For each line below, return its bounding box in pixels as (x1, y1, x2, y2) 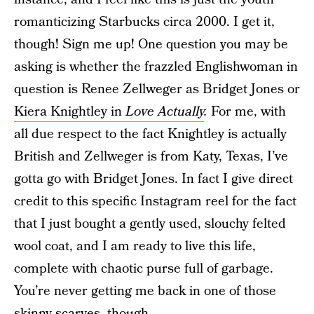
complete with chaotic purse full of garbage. (14, 259, 273, 278)
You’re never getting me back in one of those (14, 282, 276, 301)
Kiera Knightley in (14, 102, 125, 121)
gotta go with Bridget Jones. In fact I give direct (14, 170, 293, 189)
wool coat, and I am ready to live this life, (14, 237, 256, 256)
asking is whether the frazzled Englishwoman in (14, 57, 298, 76)
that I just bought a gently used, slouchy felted (14, 214, 286, 233)
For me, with (211, 102, 286, 121)
